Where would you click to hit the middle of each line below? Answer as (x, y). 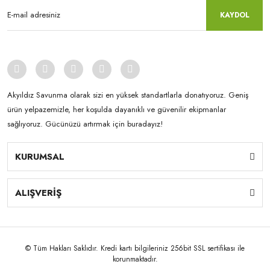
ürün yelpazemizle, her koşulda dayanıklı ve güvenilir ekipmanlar (117, 109)
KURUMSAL (40, 156)
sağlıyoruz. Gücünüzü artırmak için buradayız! (85, 124)
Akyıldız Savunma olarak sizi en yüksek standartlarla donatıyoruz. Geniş (128, 95)
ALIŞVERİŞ (38, 193)
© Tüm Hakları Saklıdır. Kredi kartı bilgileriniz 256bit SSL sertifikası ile (135, 248)
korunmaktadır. (135, 259)
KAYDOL (234, 15)
